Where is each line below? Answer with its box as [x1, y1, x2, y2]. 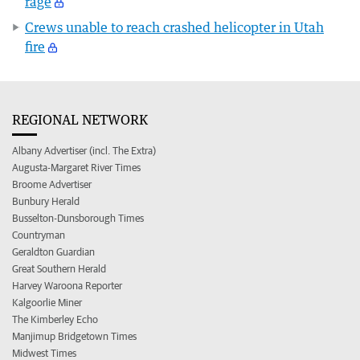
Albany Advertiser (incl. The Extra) [12, 144, 156, 157]
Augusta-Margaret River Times [12, 161, 141, 174]
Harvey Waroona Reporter [12, 279, 122, 292]
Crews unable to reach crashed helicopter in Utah [25, 18, 324, 35]
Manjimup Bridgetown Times [12, 329, 137, 342]
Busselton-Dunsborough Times [12, 211, 144, 224]
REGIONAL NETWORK [12, 111, 148, 128]
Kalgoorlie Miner [12, 296, 82, 309]
